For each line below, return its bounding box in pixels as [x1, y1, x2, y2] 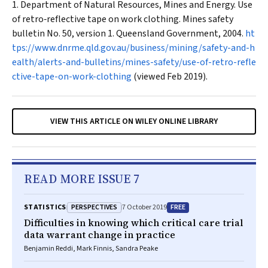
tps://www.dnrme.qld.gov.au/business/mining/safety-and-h [12, 41, 255, 54]
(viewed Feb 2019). [132, 70, 208, 83]
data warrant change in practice [24, 228, 175, 241]
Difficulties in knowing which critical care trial [24, 216, 243, 229]
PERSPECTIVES [71, 202, 117, 212]
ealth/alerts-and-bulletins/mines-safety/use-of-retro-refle [12, 56, 256, 69]
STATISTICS [24, 202, 66, 212]
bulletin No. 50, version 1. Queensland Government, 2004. [12, 27, 245, 40]
